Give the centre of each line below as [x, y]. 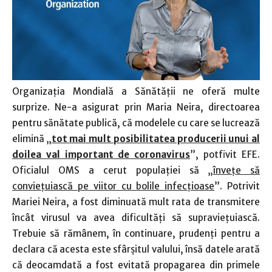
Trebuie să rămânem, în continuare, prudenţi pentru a [136, 233]
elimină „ [32, 138]
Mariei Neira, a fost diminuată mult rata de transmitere [136, 202]
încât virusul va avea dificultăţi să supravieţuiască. [136, 217]
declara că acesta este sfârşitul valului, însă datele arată [136, 249]
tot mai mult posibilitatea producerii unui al [156, 138]
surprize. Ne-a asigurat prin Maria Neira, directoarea [136, 107]
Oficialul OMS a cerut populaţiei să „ [113, 170]
